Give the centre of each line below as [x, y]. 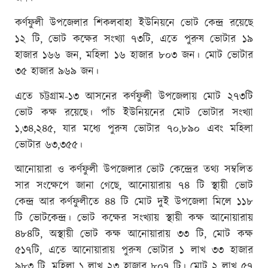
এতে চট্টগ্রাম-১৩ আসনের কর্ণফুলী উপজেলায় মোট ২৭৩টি [134, 97]
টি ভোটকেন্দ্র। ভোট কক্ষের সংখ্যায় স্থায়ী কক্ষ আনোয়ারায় [134, 219]
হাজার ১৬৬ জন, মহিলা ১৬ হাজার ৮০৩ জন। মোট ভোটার [134, 56]
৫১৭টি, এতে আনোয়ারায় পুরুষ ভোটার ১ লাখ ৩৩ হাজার [134, 251]
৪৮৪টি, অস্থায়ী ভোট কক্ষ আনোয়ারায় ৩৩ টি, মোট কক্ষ [134, 235]
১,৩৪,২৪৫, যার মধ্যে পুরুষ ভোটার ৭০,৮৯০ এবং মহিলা [134, 129]
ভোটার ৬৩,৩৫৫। [49, 145]
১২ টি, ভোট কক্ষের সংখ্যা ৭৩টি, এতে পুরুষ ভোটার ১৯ [134, 40]
